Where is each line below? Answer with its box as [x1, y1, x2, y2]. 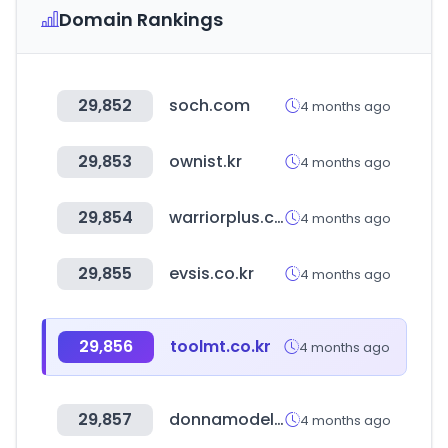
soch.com [169, 94, 250, 117]
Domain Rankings [59, 7, 223, 32]
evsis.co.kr [169, 262, 254, 285]
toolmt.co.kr [170, 335, 271, 358]
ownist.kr [169, 150, 242, 173]
